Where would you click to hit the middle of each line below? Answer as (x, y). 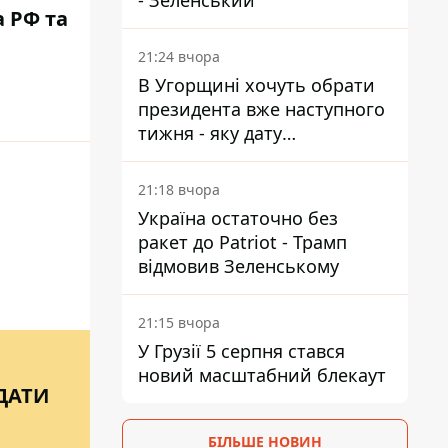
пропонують (193, 157)
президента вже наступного (261, 109)
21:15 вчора (179, 322)
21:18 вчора (179, 189)
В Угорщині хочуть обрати (256, 85)
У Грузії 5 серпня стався (241, 351)
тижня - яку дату (210, 133)
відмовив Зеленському (238, 266)
